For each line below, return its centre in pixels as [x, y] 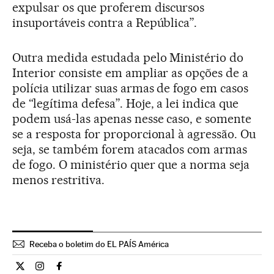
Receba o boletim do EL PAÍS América [99, 244]
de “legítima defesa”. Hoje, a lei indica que [126, 103]
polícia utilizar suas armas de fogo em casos [131, 88]
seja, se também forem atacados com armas [130, 149]
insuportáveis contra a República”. [105, 23]
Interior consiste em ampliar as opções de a [131, 73]
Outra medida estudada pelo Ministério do [128, 57]
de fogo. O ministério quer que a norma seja [131, 165]
